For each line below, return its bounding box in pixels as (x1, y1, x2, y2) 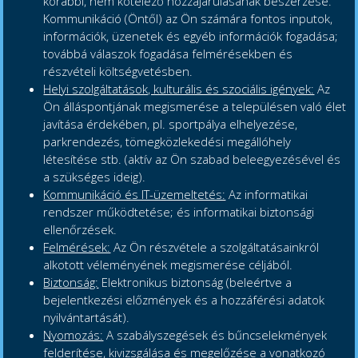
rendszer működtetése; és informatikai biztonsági (43, 204, 315, 221)
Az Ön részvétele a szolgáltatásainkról (110, 239, 320, 256)
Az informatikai (225, 186, 308, 203)
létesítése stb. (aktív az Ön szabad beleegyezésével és (43, 151, 341, 168)
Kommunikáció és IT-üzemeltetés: (43, 186, 226, 203)
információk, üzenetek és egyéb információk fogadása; (43, 28, 339, 45)
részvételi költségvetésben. (43, 63, 193, 80)
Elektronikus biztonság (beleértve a (98, 274, 292, 291)
